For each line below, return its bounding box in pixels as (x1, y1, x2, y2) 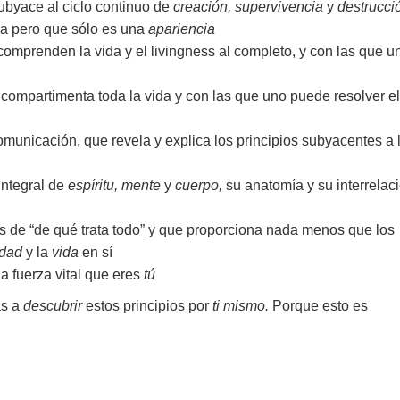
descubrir (23, 298, 82, 314)
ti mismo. (212, 298, 272, 314)
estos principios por (82, 298, 212, 314)
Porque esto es (272, 298, 368, 314)
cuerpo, (175, 178, 226, 194)
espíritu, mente (68, 178, 161, 194)
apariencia (148, 21, 215, 37)
